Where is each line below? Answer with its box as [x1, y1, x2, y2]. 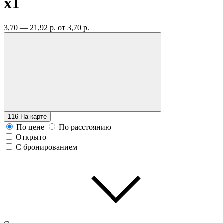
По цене [16, 122, 44, 131]
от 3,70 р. [58, 23, 89, 32]
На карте [20, 112, 47, 120]
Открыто [16, 132, 46, 141]
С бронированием [16, 142, 77, 151]
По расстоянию [59, 122, 111, 131]
